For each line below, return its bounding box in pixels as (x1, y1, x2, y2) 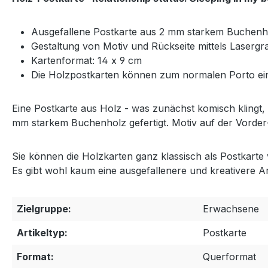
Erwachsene (203, 203, 259, 215)
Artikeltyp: (17, 227, 68, 239)
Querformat (203, 251, 256, 263)
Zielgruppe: (17, 203, 71, 215)
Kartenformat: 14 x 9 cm (31, 54, 142, 67)
